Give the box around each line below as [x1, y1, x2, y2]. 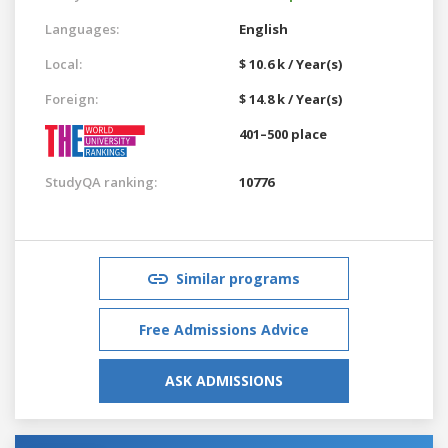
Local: [45, 54, 82, 73]
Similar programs [176, 268, 300, 288]
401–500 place [239, 124, 327, 143]
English [239, 19, 288, 38]
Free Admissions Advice [139, 319, 309, 339]
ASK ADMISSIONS [165, 370, 283, 390]
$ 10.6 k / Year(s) [239, 54, 342, 73]
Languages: [45, 19, 119, 38]
